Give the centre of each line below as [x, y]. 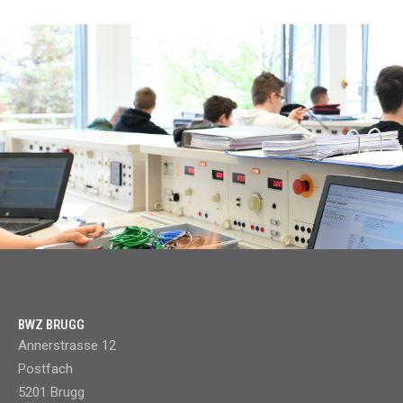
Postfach [45, 369]
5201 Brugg [51, 393]
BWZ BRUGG [51, 325]
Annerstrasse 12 [67, 346]
